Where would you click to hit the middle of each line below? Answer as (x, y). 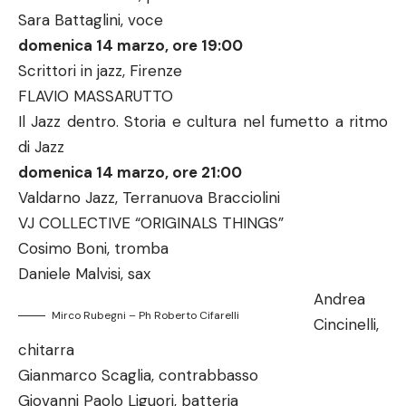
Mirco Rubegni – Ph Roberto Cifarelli (145, 315)
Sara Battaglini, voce (91, 20)
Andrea (339, 299)
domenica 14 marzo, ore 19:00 (130, 45)
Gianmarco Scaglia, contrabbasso (138, 375)
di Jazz (41, 147)
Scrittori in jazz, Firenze (100, 71)
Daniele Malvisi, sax (84, 274)
